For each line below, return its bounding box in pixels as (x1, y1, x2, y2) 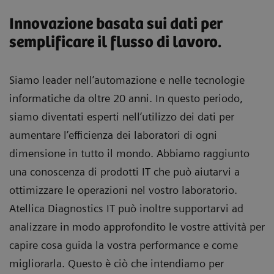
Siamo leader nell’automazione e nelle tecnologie (9, 73, 245, 86)
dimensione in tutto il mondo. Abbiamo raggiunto (9, 146, 250, 160)
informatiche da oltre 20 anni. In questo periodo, (9, 91, 243, 105)
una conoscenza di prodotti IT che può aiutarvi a (9, 165, 240, 178)
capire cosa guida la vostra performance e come (9, 238, 238, 251)
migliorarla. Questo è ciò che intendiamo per (9, 256, 224, 270)
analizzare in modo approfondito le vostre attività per (9, 220, 265, 233)
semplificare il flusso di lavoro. (9, 33, 221, 51)
